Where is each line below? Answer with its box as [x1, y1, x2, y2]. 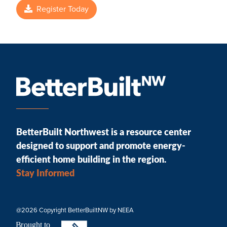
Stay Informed [16, 166, 74, 179]
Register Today [34, 4, 89, 14]
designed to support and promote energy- [16, 139, 185, 152]
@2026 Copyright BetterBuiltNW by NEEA [16, 206, 133, 214]
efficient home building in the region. [16, 153, 166, 165]
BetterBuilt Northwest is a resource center [16, 125, 191, 138]
